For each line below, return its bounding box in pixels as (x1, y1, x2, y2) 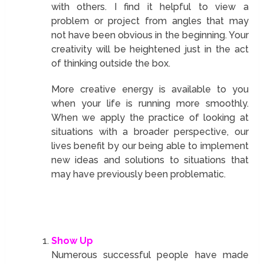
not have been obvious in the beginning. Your (51, 29, 249, 41)
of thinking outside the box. (51, 57, 170, 69)
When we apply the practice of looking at (51, 111, 249, 123)
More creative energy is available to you (51, 83, 249, 95)
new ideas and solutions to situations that (51, 154, 249, 166)
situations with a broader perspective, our (51, 126, 249, 137)
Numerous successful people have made (51, 249, 249, 260)
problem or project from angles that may (51, 15, 249, 27)
